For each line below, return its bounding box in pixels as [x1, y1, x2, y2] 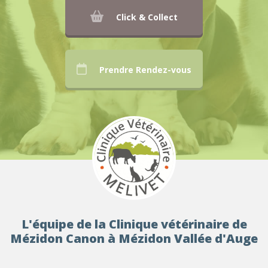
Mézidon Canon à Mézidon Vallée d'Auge [10, 230, 258, 246]
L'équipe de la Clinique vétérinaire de [21, 216, 247, 232]
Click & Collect [116, 11, 178, 23]
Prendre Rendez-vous [99, 64, 192, 75]
